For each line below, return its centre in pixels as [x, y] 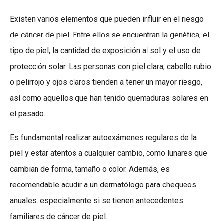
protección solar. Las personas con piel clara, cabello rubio [110, 67]
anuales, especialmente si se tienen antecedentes [96, 201]
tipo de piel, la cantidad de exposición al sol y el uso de [105, 51]
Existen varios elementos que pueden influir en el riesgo [107, 19]
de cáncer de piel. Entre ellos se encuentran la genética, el [110, 35]
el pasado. [28, 114]
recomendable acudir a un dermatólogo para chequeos [103, 185]
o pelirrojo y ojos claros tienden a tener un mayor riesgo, [106, 82]
